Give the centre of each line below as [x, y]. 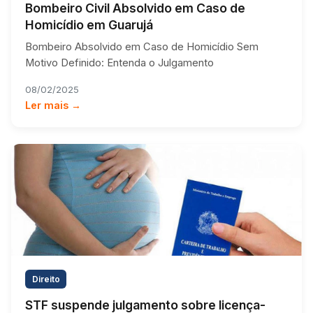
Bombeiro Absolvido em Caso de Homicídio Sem [142, 46]
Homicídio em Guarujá [89, 24]
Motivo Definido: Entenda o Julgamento [119, 63]
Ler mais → [53, 105]
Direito [46, 279]
